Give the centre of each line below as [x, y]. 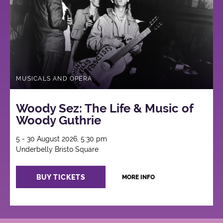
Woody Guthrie [59, 120]
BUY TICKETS [61, 177]
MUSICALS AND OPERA [54, 78]
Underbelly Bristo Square [57, 150]
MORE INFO [138, 177]
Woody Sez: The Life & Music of [105, 109]
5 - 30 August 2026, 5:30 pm [62, 139]
